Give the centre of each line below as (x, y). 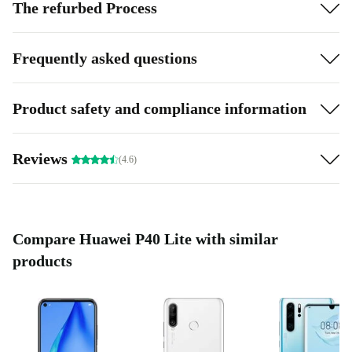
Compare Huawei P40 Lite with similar (145, 239)
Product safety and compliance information (159, 108)
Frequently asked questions (105, 58)
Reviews (42, 158)
